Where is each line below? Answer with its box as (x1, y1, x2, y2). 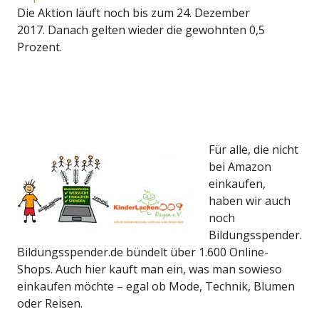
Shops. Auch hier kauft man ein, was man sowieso (17, 261, 282, 277)
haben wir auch (209, 192, 291, 209)
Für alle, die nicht (209, 141, 298, 157)
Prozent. (17, 38, 62, 55)
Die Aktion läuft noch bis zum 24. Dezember (17, 4, 250, 21)
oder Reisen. (17, 295, 83, 311)
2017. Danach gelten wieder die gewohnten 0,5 (17, 21, 265, 38)
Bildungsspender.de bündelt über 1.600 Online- (17, 244, 268, 260)
